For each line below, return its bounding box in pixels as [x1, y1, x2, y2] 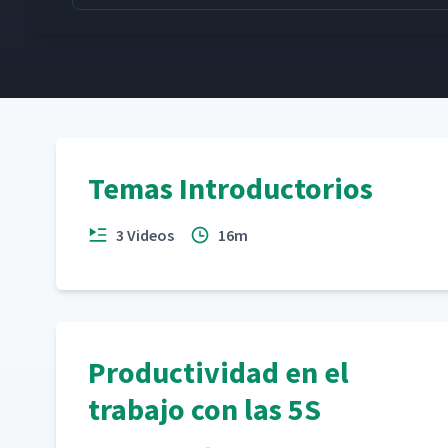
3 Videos [116, 225, 174, 245]
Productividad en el [88, 353, 349, 391]
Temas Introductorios [88, 169, 373, 207]
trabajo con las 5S [88, 390, 321, 428]
